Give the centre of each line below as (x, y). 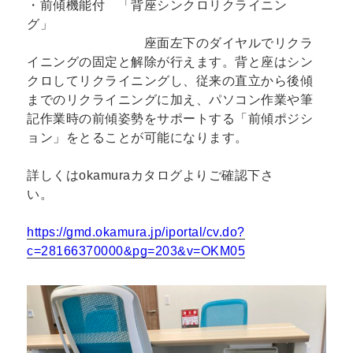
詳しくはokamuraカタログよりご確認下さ (150, 176)
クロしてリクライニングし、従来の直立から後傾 (170, 80)
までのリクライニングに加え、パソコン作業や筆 (170, 99)
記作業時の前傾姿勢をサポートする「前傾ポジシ (170, 118)
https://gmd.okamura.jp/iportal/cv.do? (136, 232)
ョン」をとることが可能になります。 (137, 137)
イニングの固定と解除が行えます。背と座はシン (170, 61)
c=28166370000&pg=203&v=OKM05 (136, 251)
